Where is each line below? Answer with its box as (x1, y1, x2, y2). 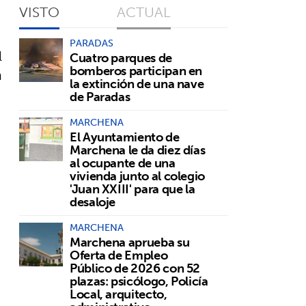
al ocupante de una (70, 152, 176, 173)
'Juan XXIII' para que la (70, 178, 195, 199)
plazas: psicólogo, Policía (70, 270, 208, 292)
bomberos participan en (70, 59, 203, 81)
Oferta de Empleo (70, 244, 168, 266)
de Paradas (70, 85, 130, 107)
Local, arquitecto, (70, 283, 167, 305)
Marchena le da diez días (70, 139, 206, 161)
